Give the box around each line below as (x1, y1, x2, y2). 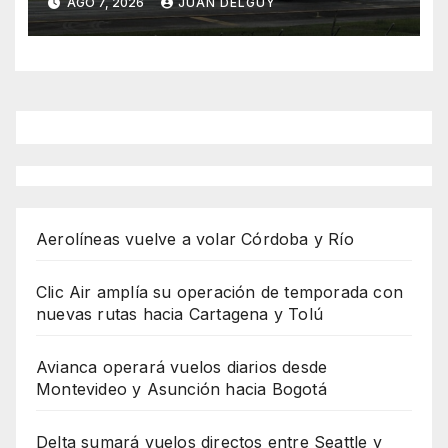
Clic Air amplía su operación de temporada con (36, 281, 404, 302)
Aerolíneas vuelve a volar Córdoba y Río (36, 228, 354, 249)
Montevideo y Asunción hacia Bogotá (36, 378, 327, 399)
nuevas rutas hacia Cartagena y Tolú (36, 303, 323, 324)
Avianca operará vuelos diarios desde (36, 356, 328, 377)
